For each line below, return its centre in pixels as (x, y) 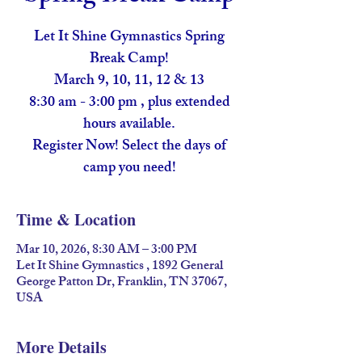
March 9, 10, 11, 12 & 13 (129, 82)
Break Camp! (129, 60)
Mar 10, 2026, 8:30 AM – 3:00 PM (107, 251)
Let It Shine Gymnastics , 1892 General (120, 267)
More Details (61, 347)
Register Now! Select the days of (129, 147)
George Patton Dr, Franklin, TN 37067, (122, 283)
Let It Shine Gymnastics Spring (129, 38)
